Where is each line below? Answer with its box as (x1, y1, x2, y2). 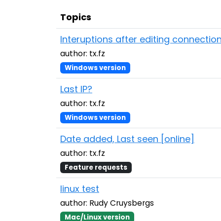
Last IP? (60, 83, 92, 95)
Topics (60, 11, 91, 23)
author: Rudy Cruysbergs (60, 197, 154, 209)
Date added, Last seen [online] (60, 133, 194, 145)
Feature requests (64, 163, 127, 172)
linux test (60, 183, 99, 195)
